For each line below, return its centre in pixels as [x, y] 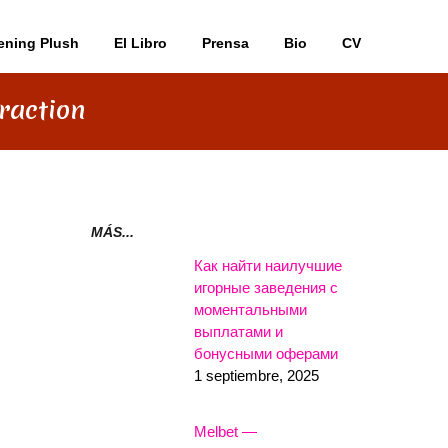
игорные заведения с [266, 287]
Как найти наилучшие [268, 265]
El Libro [140, 43]
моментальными [250, 309]
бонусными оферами [266, 353]
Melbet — [225, 431]
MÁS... [112, 232]
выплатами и [238, 331]
